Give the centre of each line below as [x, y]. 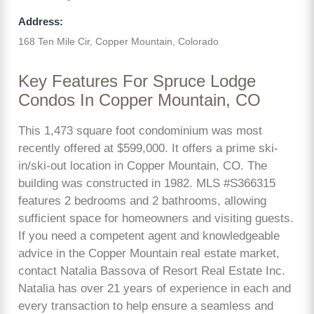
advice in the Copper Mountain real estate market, [149, 253]
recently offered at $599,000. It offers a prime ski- [148, 148]
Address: [41, 22]
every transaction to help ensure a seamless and [146, 306]
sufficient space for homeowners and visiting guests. [156, 218]
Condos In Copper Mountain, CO [139, 100]
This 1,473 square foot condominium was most [140, 130]
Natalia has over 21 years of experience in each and [155, 288]
